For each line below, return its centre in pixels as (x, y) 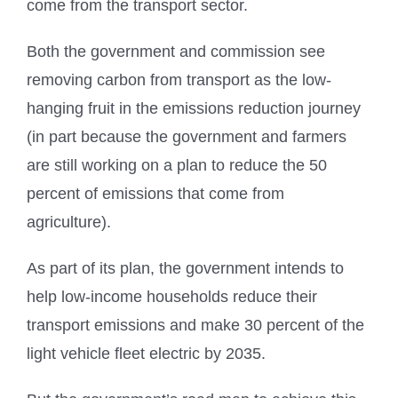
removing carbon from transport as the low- (179, 80)
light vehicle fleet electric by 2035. (146, 353)
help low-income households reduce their (172, 296)
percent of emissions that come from (155, 193)
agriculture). (69, 222)
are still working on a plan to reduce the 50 (177, 165)
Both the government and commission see (176, 51)
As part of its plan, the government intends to (185, 268)
